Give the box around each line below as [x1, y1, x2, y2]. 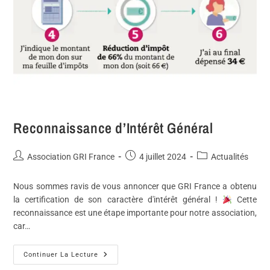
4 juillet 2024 [139, 152, 187, 162]
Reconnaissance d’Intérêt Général [13, 118, 213, 138]
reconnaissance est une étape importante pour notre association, [13, 208, 257, 218]
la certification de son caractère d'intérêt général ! [13, 195, 222, 205]
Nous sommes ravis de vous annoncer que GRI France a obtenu [13, 181, 257, 192]
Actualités [211, 152, 249, 162]
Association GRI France [27, 152, 115, 162]
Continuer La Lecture [24, 251, 99, 259]
